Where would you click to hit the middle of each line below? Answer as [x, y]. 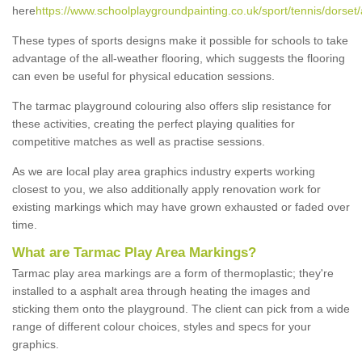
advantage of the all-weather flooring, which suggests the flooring [179, 58]
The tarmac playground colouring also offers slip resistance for [172, 105]
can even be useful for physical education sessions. [143, 76]
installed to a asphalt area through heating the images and [161, 290]
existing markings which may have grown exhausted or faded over [181, 206]
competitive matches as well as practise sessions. [139, 141]
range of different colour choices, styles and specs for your [162, 326]
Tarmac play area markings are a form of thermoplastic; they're [173, 273]
